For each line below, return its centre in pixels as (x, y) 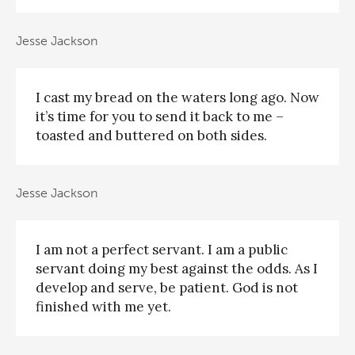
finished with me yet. (103, 307)
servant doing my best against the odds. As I (177, 269)
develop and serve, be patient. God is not (167, 288)
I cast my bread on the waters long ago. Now (177, 98)
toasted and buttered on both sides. (151, 136)
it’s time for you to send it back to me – (160, 117)
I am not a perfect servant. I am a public (162, 250)
